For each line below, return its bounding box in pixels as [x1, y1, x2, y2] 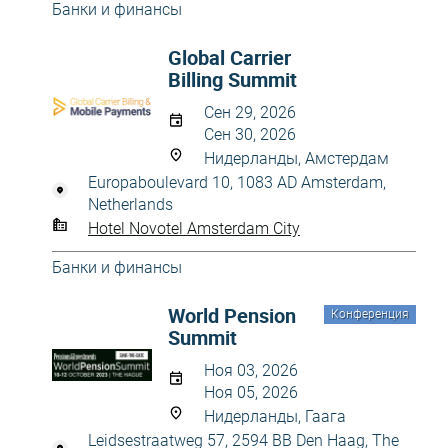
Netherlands [88, 195, 173, 214]
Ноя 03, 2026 [204, 361, 298, 380]
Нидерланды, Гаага [204, 407, 346, 426]
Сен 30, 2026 [204, 125, 296, 144]
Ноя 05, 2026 [204, 383, 298, 402]
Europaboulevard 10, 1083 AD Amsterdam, [88, 173, 386, 192]
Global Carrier [168, 44, 291, 71]
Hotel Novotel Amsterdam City [88, 218, 300, 238]
